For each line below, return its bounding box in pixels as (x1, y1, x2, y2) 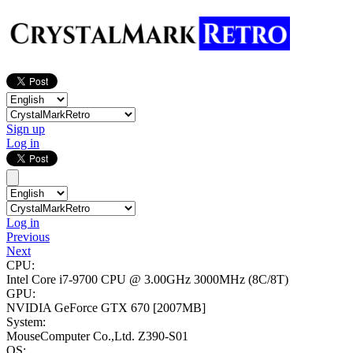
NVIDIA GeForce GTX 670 (6, 301, 153, 315)
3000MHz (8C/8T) (194, 273, 288, 287)
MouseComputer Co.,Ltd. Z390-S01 (6, 329, 188, 344)
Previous (6, 230, 50, 244)
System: (6, 315, 46, 329)
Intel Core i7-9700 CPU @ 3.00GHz (6, 273, 194, 287)
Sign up (6, 122, 45, 136)
